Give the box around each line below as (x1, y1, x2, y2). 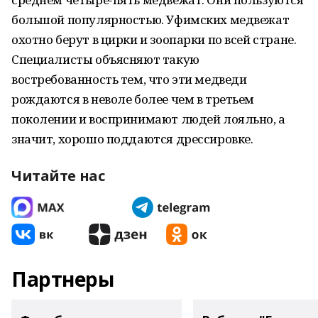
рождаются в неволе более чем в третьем (11, 91, 255, 107)
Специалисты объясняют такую (11, 51, 199, 67)
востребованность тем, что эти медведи (11, 71, 247, 87)
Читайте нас (11, 166, 105, 185)
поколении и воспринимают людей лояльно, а (11, 111, 285, 127)
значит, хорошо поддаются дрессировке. (11, 131, 253, 147)
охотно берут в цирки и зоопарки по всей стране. (11, 31, 297, 48)
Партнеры (11, 265, 114, 292)
